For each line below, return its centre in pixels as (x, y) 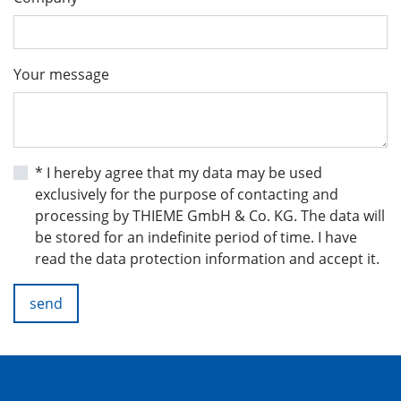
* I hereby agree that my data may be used (179, 172)
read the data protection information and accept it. (207, 258)
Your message (61, 74)
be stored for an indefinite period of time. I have (196, 237)
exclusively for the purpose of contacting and (187, 194)
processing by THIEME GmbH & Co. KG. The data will (210, 215)
